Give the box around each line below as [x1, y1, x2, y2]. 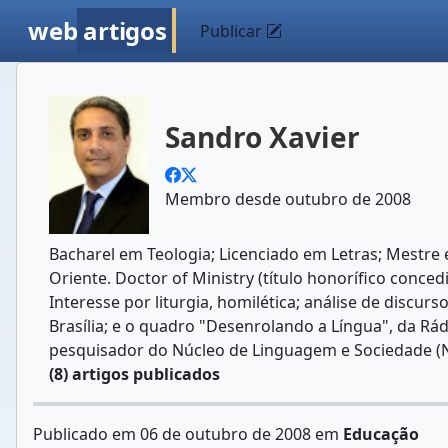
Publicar [200, 20, 267, 42]
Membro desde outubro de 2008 [165, 188, 411, 210]
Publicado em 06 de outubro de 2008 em [33, 422, 343, 445]
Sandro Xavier [165, 118, 360, 156]
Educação [343, 422, 419, 445]
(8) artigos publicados [49, 362, 220, 385]
